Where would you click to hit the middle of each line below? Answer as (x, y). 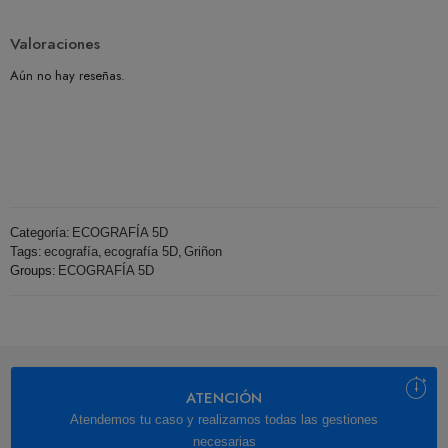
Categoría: (40, 233)
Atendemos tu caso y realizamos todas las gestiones (224, 420)
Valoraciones (55, 44)
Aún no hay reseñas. (67, 76)
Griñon (203, 252)
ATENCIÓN (224, 398)
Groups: (33, 271)
